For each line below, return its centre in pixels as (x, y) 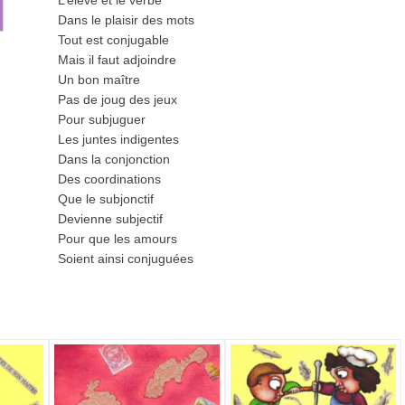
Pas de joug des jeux (118, 99)
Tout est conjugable (113, 40)
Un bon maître (99, 80)
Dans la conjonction (114, 159)
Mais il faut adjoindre (117, 60)
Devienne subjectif (110, 219)
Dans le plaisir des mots (126, 20)
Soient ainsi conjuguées (126, 259)
